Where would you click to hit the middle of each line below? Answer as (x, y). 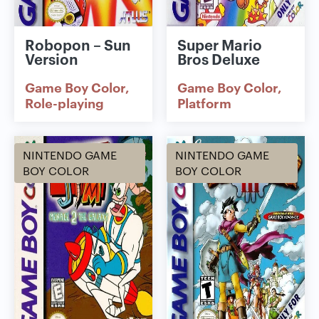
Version (52, 59)
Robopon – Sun (78, 45)
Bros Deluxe (219, 59)
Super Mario (220, 45)
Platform (204, 103)
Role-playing (64, 103)
